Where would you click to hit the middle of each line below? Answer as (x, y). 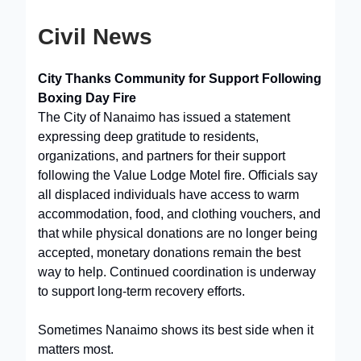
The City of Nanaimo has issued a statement (164, 117)
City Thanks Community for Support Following (180, 78)
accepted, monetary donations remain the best (169, 252)
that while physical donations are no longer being (178, 233)
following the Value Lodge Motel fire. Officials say (178, 175)
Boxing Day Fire (87, 98)
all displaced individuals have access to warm (168, 194)
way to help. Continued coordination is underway (177, 272)
